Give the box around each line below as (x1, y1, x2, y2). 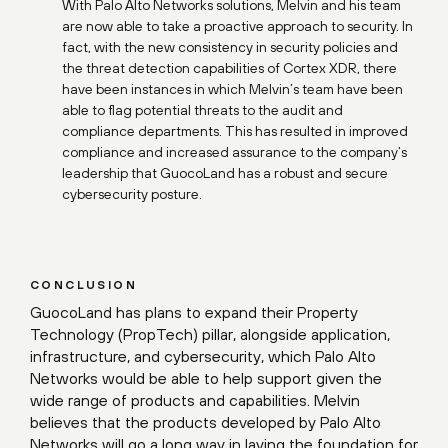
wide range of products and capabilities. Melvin (30, 390, 360, 409)
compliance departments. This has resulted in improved (62, 122, 408, 139)
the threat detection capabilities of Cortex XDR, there (62, 59, 397, 76)
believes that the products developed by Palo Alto (30, 412, 381, 431)
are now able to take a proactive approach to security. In (62, 17, 413, 34)
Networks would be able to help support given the (30, 368, 382, 387)
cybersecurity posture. (62, 185, 202, 202)
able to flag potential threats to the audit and (62, 101, 343, 118)
